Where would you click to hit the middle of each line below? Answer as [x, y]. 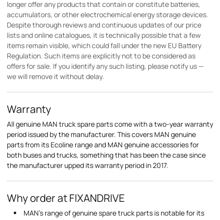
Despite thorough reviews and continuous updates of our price [104, 25]
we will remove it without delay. [55, 77]
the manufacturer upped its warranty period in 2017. [88, 165]
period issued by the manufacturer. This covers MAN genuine [101, 135]
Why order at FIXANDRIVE [66, 198]
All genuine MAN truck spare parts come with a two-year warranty [110, 124]
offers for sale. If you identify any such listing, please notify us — [105, 66]
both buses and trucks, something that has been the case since [106, 155]
